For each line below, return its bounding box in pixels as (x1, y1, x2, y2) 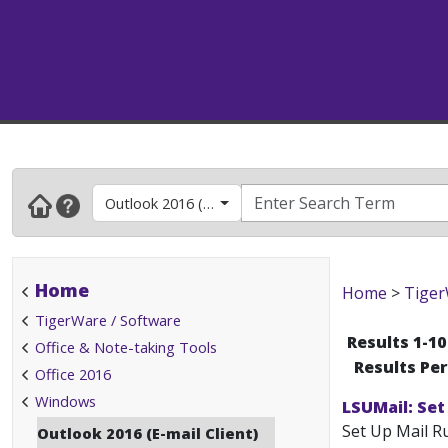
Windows (35, 391, 96, 411)
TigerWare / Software (35, 310, 181, 330)
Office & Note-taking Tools (35, 337, 217, 357)
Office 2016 (35, 364, 111, 384)
